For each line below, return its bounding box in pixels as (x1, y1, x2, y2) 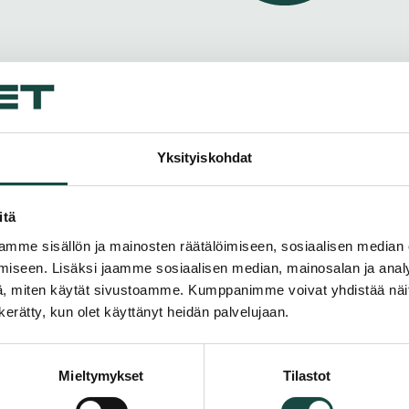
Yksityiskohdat (156, 149, 253, 165)
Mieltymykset (58, 367, 144, 383)
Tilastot (282, 367, 331, 383)
